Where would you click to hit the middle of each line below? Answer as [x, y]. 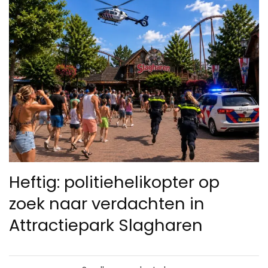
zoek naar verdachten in [107, 204]
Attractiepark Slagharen [106, 226]
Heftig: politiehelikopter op [114, 182]
